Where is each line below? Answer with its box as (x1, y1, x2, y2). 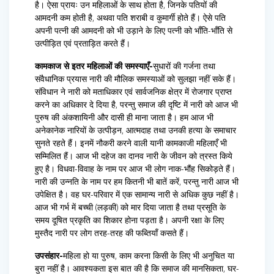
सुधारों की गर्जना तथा (153, 60, 215, 72)
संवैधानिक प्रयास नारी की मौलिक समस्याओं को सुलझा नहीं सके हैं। (35, 73, 236, 85)
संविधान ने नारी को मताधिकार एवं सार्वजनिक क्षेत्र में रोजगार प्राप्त (35, 86, 232, 98)
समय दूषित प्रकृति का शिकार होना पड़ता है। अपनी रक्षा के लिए (35, 214, 224, 226)
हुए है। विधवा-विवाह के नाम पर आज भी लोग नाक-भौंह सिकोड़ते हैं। (35, 163, 235, 175)
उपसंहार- (35, 250, 63, 262)
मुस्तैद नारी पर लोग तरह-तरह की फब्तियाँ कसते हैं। (35, 227, 189, 239)
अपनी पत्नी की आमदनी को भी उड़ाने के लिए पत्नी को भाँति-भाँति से (35, 24, 232, 37)
